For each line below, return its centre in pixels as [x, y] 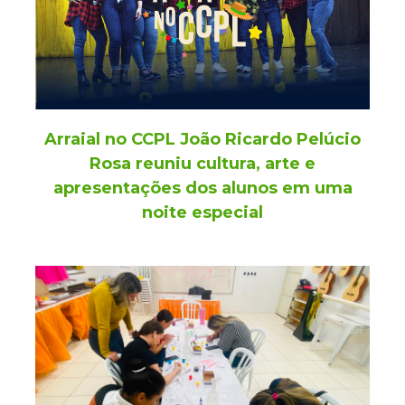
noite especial [202, 213]
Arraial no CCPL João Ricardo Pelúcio [202, 140]
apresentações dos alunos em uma [202, 188]
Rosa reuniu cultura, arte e [202, 164]
